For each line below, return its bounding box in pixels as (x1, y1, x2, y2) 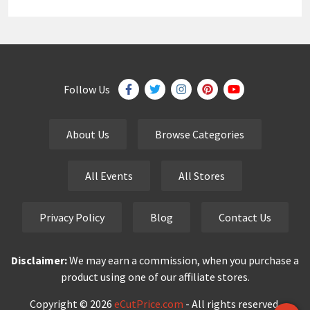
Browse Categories (154, 127, 244, 142)
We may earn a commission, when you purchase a (67, 253, 299, 268)
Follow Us (63, 82, 110, 97)
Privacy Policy (39, 210, 104, 225)
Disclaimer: (11, 253, 67, 268)
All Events (85, 169, 133, 183)
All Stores (179, 169, 225, 183)
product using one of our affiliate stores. (60, 270, 250, 284)
